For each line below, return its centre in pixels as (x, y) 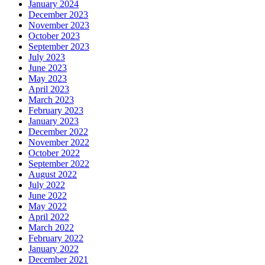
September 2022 (59, 164)
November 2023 (59, 25)
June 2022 (48, 196)
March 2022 (51, 228)
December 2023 (58, 15)
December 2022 (58, 132)
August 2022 (53, 174)
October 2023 (54, 36)
